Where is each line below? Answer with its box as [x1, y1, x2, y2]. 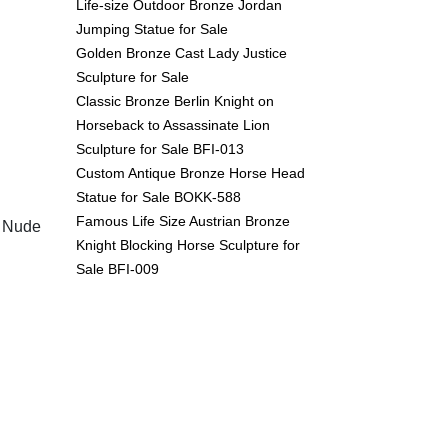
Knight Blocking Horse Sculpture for [76, 236, 300, 253]
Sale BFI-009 [76, 260, 159, 277]
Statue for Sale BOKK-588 [76, 188, 241, 205]
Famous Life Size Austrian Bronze [76, 212, 290, 229]
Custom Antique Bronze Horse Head [76, 164, 305, 181]
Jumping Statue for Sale [76, 20, 228, 37]
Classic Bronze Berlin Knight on [76, 92, 274, 109]
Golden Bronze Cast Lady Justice [76, 44, 287, 61]
